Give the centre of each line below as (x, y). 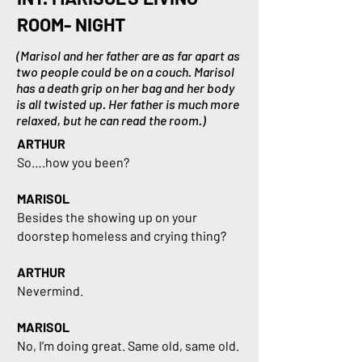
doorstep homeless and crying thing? (122, 236)
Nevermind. (51, 290)
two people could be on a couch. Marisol (125, 72)
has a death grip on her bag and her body (125, 88)
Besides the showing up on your (107, 217)
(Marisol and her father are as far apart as (128, 55)
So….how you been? (73, 162)
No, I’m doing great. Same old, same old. (128, 345)
